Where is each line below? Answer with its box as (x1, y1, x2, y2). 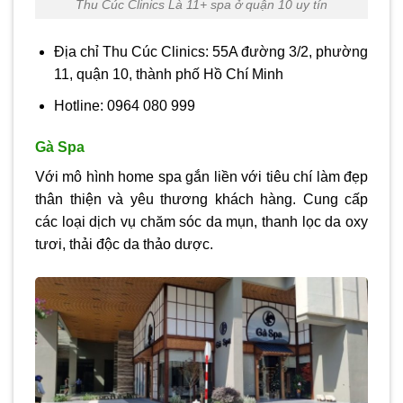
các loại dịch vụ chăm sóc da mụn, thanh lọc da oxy (35, 213, 368, 229)
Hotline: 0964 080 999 (53, 98, 195, 114)
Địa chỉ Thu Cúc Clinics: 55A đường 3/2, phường (53, 44, 368, 60)
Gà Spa (35, 139, 85, 155)
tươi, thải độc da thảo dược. (35, 236, 213, 252)
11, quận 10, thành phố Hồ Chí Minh (53, 67, 283, 83)
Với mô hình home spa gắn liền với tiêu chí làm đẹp (35, 168, 368, 184)
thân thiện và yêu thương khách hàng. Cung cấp (35, 191, 368, 207)
